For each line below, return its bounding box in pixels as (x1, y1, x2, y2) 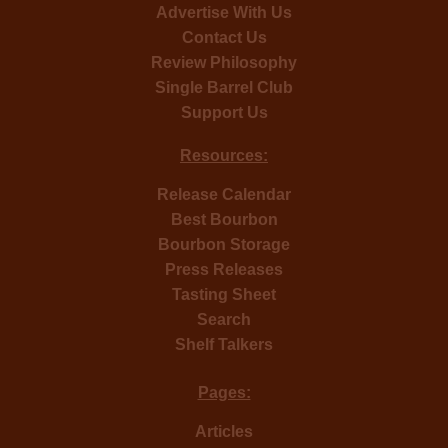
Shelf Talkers (175, 335, 273, 353)
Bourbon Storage (158, 235, 290, 253)
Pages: (197, 383, 251, 401)
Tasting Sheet (172, 285, 276, 303)
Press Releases (165, 260, 283, 278)
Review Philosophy (151, 53, 297, 71)
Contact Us (181, 28, 267, 46)
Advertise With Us (156, 3, 292, 21)
